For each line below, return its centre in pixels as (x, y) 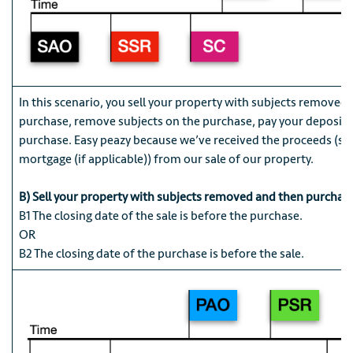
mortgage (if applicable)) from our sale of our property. (166, 160)
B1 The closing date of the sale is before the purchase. (161, 216)
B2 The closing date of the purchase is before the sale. (162, 254)
